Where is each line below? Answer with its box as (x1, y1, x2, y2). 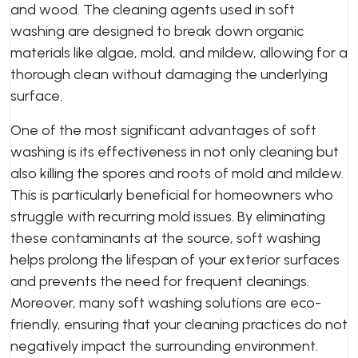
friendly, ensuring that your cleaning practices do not (10, 316, 348, 333)
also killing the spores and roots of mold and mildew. (10, 165, 344, 182)
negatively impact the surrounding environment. (10, 337, 318, 355)
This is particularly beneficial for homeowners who (10, 186, 333, 204)
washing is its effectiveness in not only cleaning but (10, 143, 339, 161)
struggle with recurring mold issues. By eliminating (10, 208, 325, 225)
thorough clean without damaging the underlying (10, 66, 328, 83)
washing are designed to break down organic (10, 22, 304, 40)
